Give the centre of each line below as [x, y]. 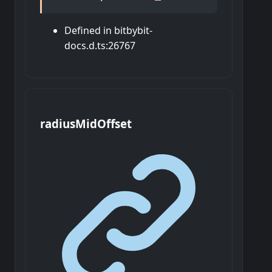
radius [58, 124]
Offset [114, 124]
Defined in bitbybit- [108, 31]
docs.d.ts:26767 [100, 46]
